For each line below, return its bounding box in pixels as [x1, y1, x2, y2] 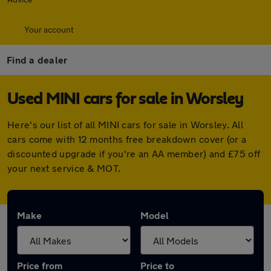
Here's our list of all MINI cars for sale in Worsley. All [7, 119, 244, 130]
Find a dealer [7, 54, 68, 65]
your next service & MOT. [7, 162, 121, 174]
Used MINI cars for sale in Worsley [7, 91, 243, 108]
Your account [24, 24, 74, 34]
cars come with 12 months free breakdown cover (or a [7, 133, 247, 145]
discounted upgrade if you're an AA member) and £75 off [7, 148, 261, 159]
